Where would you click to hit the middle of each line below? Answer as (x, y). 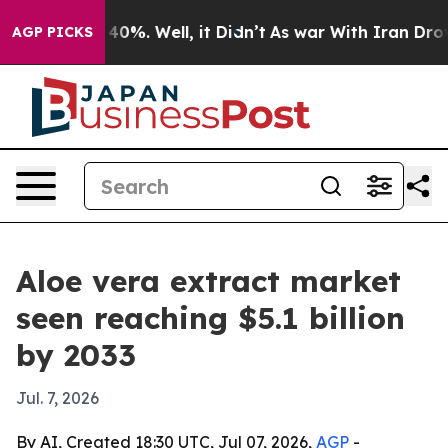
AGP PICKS (52, 32)
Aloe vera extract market (208, 281)
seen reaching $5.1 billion (210, 318)
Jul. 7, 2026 (57, 398)
